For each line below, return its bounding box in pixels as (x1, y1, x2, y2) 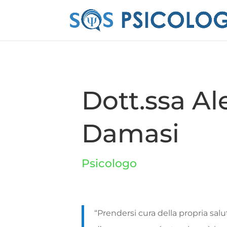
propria (179, 208, 210, 218)
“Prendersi (94, 208, 139, 218)
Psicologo (82, 156, 137, 170)
